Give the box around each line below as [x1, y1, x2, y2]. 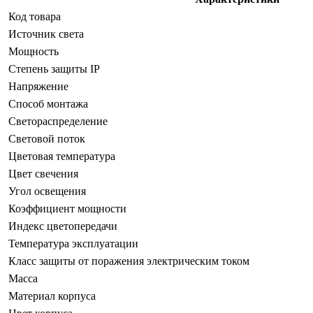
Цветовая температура [8, 150, 115, 162]
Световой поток [8, 132, 85, 145]
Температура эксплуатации [8, 237, 138, 249]
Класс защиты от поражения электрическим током [8, 254, 249, 267]
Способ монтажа [8, 97, 88, 110]
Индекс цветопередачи [8, 219, 117, 232]
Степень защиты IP [8, 62, 100, 75]
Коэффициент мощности [8, 202, 126, 214]
